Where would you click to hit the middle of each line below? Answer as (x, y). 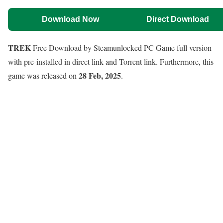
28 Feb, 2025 (100, 76)
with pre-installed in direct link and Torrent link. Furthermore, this (111, 62)
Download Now (70, 19)
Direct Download (177, 19)
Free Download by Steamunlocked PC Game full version (121, 48)
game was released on (43, 76)
